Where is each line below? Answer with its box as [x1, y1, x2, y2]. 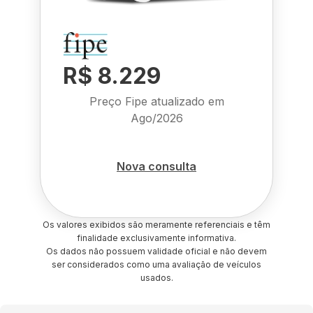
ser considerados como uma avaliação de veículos [52, 259, 261, 270]
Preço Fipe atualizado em [89, 94, 224, 108]
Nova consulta [117, 159, 196, 173]
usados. [140, 272, 173, 283]
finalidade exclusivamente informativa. [77, 233, 236, 243]
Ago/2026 [130, 111, 183, 125]
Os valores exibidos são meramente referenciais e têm [43, 219, 270, 230]
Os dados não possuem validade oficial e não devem [46, 246, 267, 256]
